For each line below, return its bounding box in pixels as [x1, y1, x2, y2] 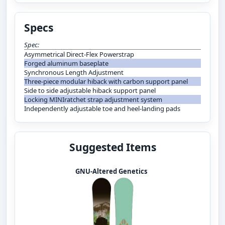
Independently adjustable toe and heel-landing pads [24, 103, 180, 113]
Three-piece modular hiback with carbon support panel [24, 76, 188, 86]
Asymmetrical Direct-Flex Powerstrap [24, 49, 134, 59]
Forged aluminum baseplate [24, 58, 108, 68]
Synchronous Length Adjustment [24, 67, 124, 77]
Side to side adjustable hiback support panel [24, 85, 156, 95]
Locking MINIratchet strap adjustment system [24, 94, 162, 104]
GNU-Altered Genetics [75, 166, 147, 176]
